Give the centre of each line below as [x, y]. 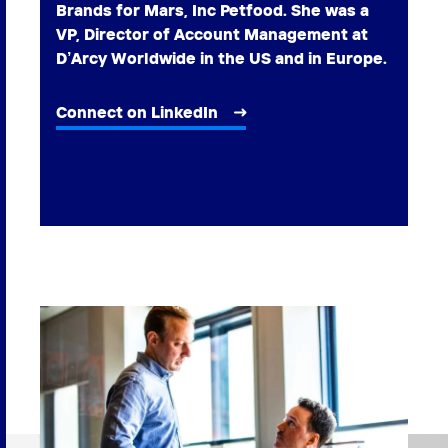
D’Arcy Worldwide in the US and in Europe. [221, 58]
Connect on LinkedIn [137, 112]
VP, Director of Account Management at [212, 34]
